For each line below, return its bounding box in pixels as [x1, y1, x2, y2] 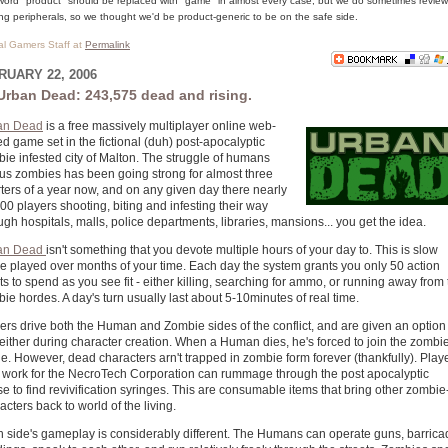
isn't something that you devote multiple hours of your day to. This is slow [46, 243, 438, 257]
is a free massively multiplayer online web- [43, 119, 276, 133]
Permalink [85, 39, 130, 50]
